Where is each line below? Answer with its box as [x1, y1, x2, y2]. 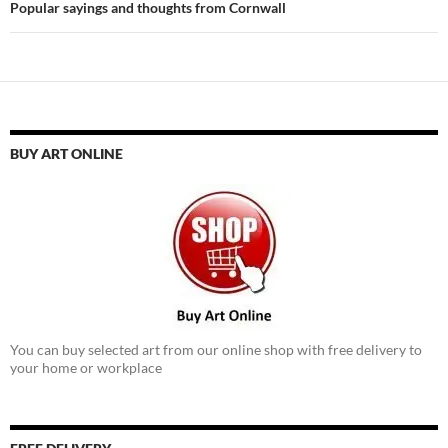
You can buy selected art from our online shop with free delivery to [10, 341, 422, 359]
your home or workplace [10, 359, 162, 377]
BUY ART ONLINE [10, 145, 123, 163]
